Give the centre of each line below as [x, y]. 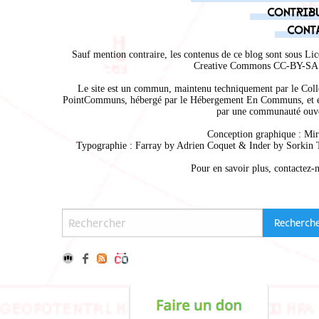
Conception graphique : [255, 134]
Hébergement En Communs [245, 100]
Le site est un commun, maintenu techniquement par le [189, 89]
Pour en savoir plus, [232, 168]
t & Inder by [259, 146]
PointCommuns [93, 100]
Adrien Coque [204, 146]
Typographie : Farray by [126, 146]
